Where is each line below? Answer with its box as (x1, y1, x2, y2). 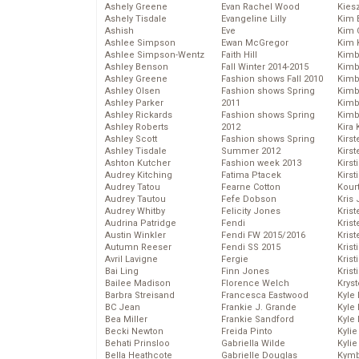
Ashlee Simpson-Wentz (105, 50, 204, 61)
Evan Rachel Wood (221, 2, 300, 13)
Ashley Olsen (105, 86, 160, 97)
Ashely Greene (105, 2, 167, 13)
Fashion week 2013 (221, 158, 301, 169)
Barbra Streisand (105, 290, 175, 301)
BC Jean (105, 302, 140, 313)
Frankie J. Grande (221, 302, 296, 313)
